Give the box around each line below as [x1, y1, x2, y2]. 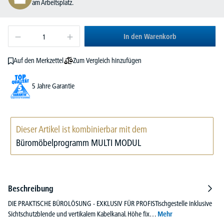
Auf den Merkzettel [13, 56, 63, 65]
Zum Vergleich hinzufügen [72, 55, 141, 65]
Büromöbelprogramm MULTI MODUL [16, 136, 141, 148]
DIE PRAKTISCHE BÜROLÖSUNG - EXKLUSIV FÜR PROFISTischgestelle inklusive [8, 198, 212, 208]
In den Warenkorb [123, 31, 176, 41]
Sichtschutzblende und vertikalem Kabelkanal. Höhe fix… [8, 209, 157, 218]
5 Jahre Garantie [32, 81, 74, 91]
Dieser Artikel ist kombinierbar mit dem [16, 123, 147, 135]
